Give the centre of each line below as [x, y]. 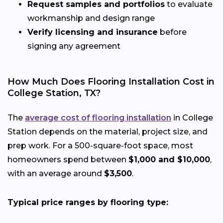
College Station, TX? [54, 93]
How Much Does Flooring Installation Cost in [111, 81]
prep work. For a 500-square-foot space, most [100, 145]
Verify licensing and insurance [93, 32]
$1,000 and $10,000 [169, 159]
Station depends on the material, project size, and [108, 131]
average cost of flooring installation [98, 117]
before [172, 32]
